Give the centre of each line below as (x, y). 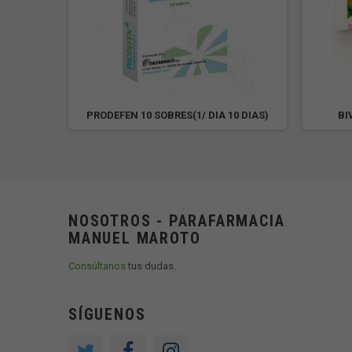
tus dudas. (151, 266)
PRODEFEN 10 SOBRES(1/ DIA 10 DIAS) (177, 115)
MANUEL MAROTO (135, 238)
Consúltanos (97, 266)
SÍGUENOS (107, 314)
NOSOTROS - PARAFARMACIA (177, 221)
